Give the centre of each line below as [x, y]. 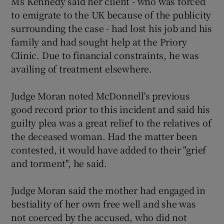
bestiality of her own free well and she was [103, 203]
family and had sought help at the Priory [99, 41]
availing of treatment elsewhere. [82, 68]
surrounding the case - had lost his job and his [112, 28]
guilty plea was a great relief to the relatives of [111, 122]
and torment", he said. [59, 163]
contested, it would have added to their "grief [109, 149]
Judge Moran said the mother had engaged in [108, 190]
